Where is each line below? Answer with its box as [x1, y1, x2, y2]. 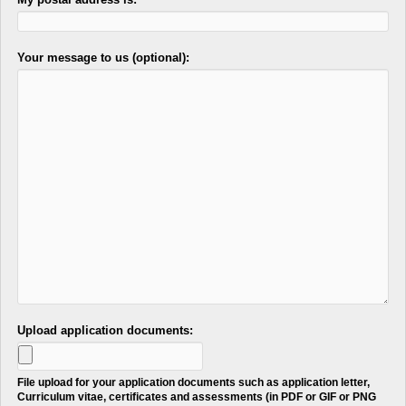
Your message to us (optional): [17, 51, 190, 65]
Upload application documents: [17, 324, 194, 338]
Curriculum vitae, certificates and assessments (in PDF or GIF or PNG [17, 391, 377, 403]
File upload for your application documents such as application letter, [17, 376, 371, 389]
